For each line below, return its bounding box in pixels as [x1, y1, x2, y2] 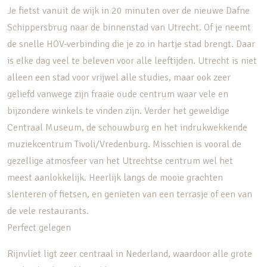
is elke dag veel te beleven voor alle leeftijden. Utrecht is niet [7, 55, 257, 67]
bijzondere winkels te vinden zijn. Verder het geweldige [7, 105, 229, 117]
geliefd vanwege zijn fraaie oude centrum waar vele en [7, 88, 228, 100]
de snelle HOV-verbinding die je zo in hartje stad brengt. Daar [7, 38, 255, 50]
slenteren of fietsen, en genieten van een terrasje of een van [7, 188, 252, 200]
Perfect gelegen [7, 222, 71, 234]
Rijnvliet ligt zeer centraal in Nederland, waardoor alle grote [7, 248, 252, 260]
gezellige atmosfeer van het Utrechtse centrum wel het [7, 155, 233, 167]
